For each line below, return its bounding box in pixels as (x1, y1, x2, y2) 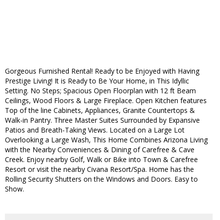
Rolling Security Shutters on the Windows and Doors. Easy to (5, 174, 198, 184)
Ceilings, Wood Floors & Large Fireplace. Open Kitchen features (5, 96, 207, 106)
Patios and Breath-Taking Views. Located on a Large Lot (5, 125, 185, 135)
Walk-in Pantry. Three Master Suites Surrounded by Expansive (5, 115, 200, 125)
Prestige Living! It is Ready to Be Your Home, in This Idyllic (5, 76, 189, 86)
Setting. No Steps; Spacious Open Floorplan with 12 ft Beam (5, 86, 196, 96)
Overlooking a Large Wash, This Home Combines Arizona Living (5, 135, 208, 145)
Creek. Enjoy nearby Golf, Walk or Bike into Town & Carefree (5, 155, 198, 165)
